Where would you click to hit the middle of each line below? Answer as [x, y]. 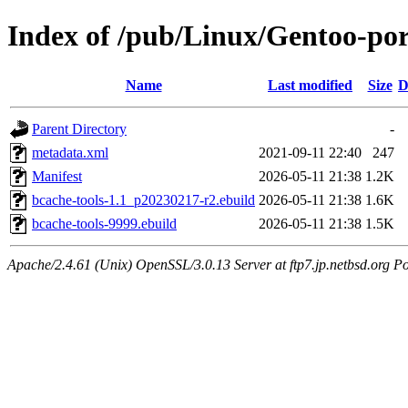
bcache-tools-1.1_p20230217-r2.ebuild [143, 199]
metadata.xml [70, 152]
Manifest [57, 176]
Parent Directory [79, 128]
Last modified [310, 85]
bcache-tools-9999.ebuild [104, 223]
